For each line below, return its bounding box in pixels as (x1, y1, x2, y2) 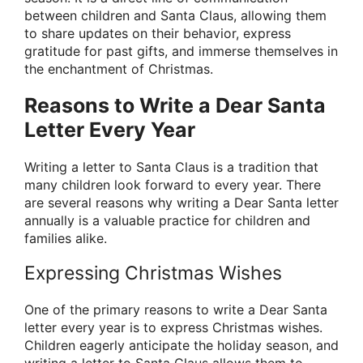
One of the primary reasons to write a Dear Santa (24, 301, 327, 318)
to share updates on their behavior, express (24, 24, 291, 41)
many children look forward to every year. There (24, 177, 321, 194)
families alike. (24, 230, 107, 247)
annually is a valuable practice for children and (24, 212, 310, 229)
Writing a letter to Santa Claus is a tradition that (24, 159, 318, 176)
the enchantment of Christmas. (24, 60, 213, 77)
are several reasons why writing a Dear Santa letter (24, 194, 339, 211)
